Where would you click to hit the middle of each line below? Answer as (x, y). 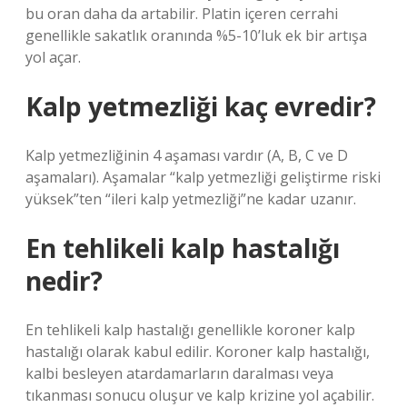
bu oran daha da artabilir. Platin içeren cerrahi (182, 14)
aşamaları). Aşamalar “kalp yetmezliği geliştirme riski (203, 177)
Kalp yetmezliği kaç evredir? (201, 106)
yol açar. (53, 57)
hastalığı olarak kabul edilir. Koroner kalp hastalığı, (198, 352)
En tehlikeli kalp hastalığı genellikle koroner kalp (190, 330)
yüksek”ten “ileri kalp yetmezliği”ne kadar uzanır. (191, 199)
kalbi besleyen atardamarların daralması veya (179, 373)
